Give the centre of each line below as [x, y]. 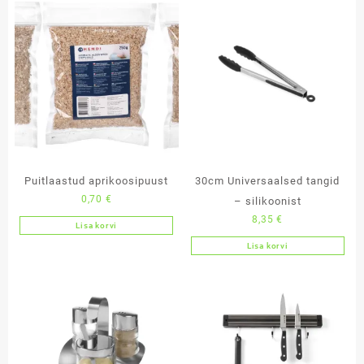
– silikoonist [267, 201]
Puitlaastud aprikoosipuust [97, 181]
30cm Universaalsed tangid [268, 181]
